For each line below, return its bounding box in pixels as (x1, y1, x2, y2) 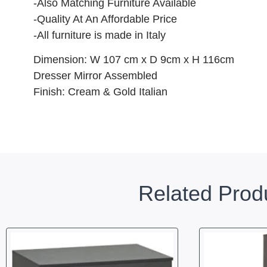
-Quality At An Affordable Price (33, 13, 177, 25)
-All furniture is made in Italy (33, 29, 166, 41)
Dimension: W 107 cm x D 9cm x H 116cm (33, 54, 234, 66)
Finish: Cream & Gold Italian (33, 86, 167, 98)
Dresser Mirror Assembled (33, 70, 157, 82)
